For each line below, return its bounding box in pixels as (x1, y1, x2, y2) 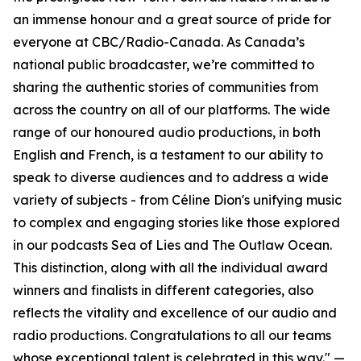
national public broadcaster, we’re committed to (13, 56, 314, 73)
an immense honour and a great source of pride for (13, 11, 331, 28)
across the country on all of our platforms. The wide (13, 102, 330, 118)
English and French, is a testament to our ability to (13, 147, 323, 164)
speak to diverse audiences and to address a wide (13, 169, 329, 186)
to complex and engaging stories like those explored (13, 214, 340, 231)
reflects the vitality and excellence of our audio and (13, 305, 337, 322)
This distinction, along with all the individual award (13, 259, 328, 276)
